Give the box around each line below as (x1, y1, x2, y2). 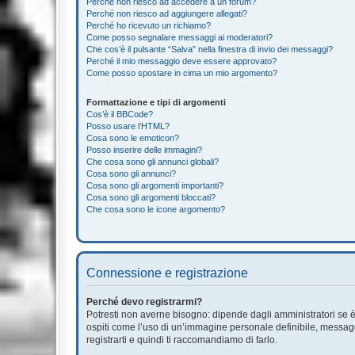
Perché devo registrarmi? (86, 296, 202, 307)
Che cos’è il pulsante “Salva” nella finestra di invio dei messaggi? (86, 44, 333, 54)
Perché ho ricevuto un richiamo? (86, 20, 211, 30)
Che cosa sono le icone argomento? (86, 204, 225, 214)
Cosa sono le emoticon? (86, 132, 179, 143)
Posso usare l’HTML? (86, 120, 170, 131)
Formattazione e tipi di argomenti (86, 97, 226, 107)
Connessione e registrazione (86, 265, 248, 280)
